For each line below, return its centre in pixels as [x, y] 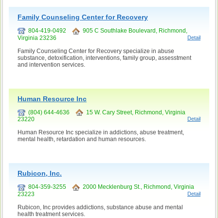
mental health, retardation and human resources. [82, 139]
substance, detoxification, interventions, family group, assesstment [104, 58]
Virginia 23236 [37, 38]
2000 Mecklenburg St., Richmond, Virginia [137, 187]
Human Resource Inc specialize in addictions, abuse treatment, [101, 133]
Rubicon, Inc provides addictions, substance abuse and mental [100, 208]
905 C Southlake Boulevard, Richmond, [134, 30]
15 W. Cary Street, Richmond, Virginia [134, 112]
